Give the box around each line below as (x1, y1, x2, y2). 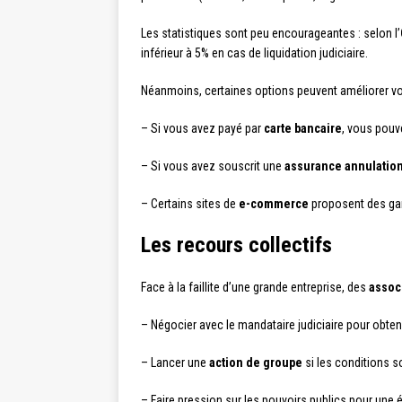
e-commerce (239, 197, 309, 211)
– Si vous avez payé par (141, 121, 264, 135)
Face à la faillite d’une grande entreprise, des (141, 280, 369, 294)
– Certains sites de (141, 197, 239, 211)
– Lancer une (141, 355, 209, 370)
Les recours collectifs (141, 232, 332, 258)
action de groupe (209, 355, 302, 370)
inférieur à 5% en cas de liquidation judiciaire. (141, 46, 368, 60)
